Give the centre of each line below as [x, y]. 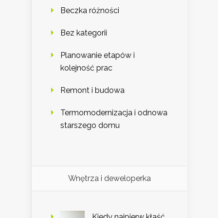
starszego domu [90, 126]
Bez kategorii [84, 33]
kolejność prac [86, 68]
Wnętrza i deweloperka [109, 179]
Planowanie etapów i [98, 55]
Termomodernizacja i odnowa [114, 113]
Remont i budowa [92, 91]
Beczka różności [90, 11]
